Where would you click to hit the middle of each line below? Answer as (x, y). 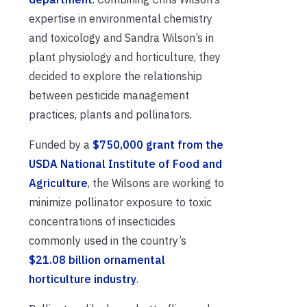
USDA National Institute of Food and (125, 163)
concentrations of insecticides (102, 221)
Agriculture (58, 183)
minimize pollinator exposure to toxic (120, 202)
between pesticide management (109, 95)
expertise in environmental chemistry (121, 18)
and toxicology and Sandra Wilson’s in (121, 37)
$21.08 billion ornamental (97, 259)
